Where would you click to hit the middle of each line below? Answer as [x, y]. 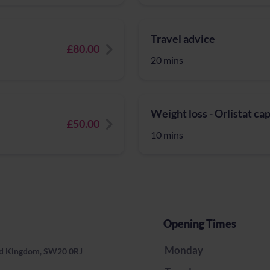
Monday [184, 250]
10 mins [167, 135]
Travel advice [183, 39]
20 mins [167, 60]
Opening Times [200, 224]
